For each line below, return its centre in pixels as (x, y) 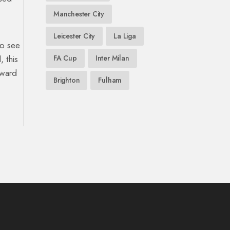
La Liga (125, 36)
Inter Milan (112, 58)
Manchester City (79, 14)
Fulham (110, 80)
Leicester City (74, 36)
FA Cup (65, 58)
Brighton (67, 80)
